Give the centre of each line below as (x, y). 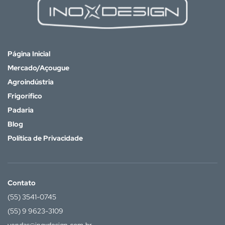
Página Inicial (29, 54)
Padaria (21, 110)
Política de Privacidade (45, 138)
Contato (22, 183)
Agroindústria (31, 82)
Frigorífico (25, 96)
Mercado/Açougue (38, 68)
